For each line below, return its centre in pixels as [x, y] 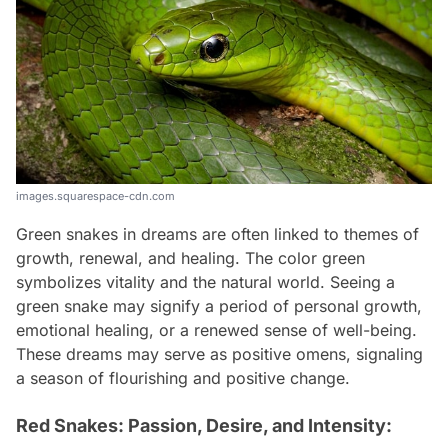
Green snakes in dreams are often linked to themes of [217, 233]
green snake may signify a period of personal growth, [219, 305]
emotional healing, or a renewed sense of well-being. [216, 329]
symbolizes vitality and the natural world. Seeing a [205, 281]
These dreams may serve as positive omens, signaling [219, 353]
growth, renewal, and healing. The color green [190, 257]
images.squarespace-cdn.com [95, 195]
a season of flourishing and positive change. [183, 377]
